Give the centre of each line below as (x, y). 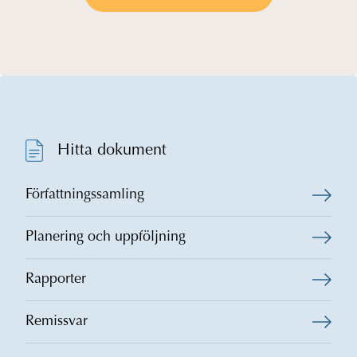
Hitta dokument (112, 151)
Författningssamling (85, 196)
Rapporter (56, 280)
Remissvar (57, 322)
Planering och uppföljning (106, 238)
